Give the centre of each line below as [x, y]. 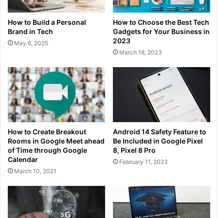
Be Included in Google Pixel [158, 141]
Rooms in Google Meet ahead [56, 141]
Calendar [23, 159]
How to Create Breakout [47, 131]
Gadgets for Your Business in [161, 32]
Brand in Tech [30, 32]
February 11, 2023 [144, 162]
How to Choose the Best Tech [161, 22]
